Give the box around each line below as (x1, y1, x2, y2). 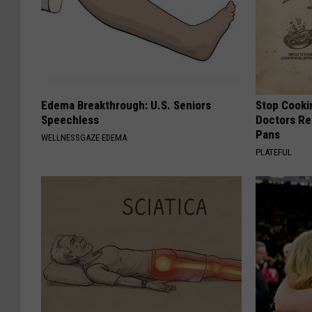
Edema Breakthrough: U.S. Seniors (41, 97, 211, 112)
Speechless (41, 112, 99, 127)
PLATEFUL (256, 146, 292, 157)
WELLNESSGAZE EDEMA (41, 132, 127, 143)
